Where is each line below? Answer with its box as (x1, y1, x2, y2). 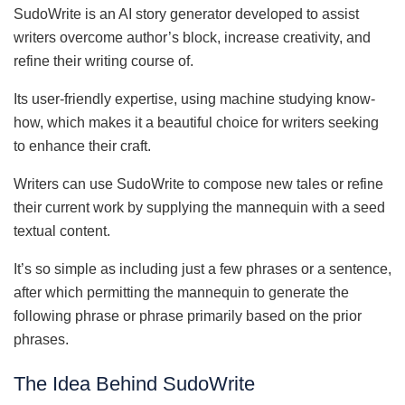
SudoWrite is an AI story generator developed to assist (14, 5, 359, 22)
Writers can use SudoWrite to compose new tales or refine (14, 175, 383, 192)
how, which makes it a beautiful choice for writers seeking (14, 114, 379, 130)
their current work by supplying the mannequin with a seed (14, 199, 385, 215)
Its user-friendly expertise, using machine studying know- (14, 90, 375, 107)
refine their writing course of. (14, 52, 193, 69)
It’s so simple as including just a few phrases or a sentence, (14, 260, 391, 277)
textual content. (14, 222, 110, 239)
